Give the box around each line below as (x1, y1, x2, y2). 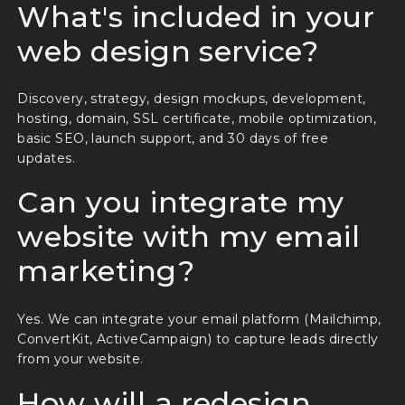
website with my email (17, 219, 361, 255)
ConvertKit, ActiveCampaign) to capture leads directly (17, 330, 379, 347)
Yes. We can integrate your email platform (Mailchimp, (17, 310, 381, 327)
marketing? (17, 253, 194, 289)
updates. (17, 150, 76, 167)
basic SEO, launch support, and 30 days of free (17, 130, 329, 147)
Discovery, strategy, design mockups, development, (17, 90, 366, 108)
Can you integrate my (17, 184, 344, 221)
